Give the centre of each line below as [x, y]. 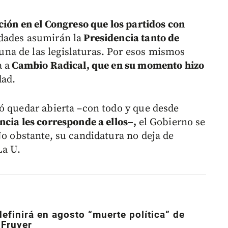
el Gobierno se [172, 123]
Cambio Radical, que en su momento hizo [107, 66]
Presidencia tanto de [131, 39]
